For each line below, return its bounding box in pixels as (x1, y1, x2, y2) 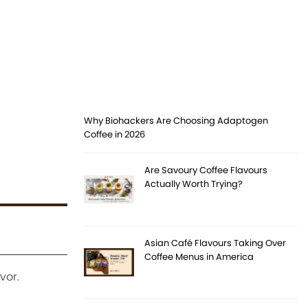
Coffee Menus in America (144, 250, 254, 264)
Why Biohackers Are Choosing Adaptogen (84, 114, 269, 128)
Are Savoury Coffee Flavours (144, 164, 268, 177)
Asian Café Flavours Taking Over (144, 236, 287, 250)
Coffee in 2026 (84, 128, 146, 142)
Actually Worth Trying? (144, 177, 243, 191)
